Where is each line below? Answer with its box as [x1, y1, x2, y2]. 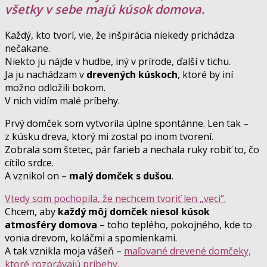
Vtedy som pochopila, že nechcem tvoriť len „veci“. [5, 191, 226, 205]
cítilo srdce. [5, 156, 54, 169]
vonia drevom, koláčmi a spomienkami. [5, 231, 177, 244]
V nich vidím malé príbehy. [5, 94, 120, 107]
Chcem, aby [5, 204, 58, 218]
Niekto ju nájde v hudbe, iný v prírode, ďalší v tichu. [5, 54, 231, 68]
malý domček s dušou [69, 169, 172, 182]
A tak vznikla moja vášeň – [5, 244, 124, 257]
